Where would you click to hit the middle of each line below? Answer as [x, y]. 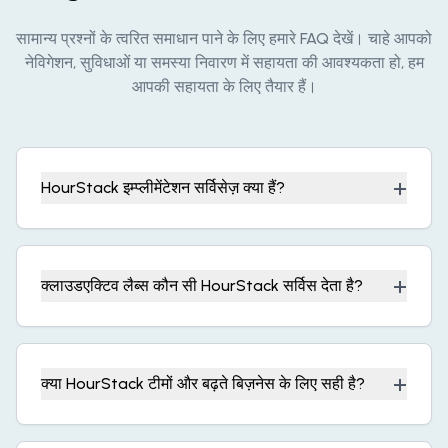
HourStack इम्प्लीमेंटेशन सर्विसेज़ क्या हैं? [163, 188]
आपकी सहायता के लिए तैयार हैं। [224, 87]
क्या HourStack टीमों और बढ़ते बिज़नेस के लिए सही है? [203, 384]
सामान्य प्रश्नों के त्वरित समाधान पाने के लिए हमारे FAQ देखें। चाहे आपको [224, 39]
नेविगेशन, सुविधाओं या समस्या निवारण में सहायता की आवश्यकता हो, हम [224, 63]
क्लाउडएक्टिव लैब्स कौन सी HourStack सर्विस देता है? [202, 286]
